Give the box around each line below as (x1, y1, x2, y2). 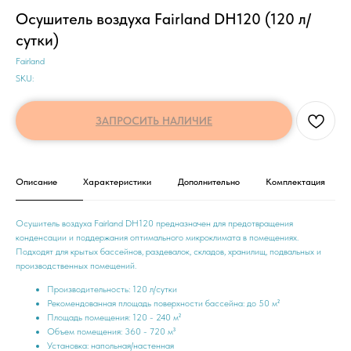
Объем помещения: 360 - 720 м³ (47, 326, 175, 337)
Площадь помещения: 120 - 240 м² (47, 312, 181, 323)
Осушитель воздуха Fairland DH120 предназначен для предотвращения (16, 218, 293, 229)
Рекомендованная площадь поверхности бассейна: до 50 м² (47, 298, 280, 309)
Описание (16, 176, 57, 187)
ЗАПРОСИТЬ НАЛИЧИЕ (96, 114, 212, 127)
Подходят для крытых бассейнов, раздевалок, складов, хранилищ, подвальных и (16, 246, 321, 257)
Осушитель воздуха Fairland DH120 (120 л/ (16, 9, 311, 28)
